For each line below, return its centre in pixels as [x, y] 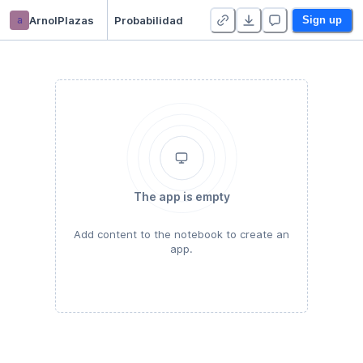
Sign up [322, 19]
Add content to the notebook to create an [181, 234]
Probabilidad [149, 20]
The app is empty [181, 196]
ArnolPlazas [62, 20]
